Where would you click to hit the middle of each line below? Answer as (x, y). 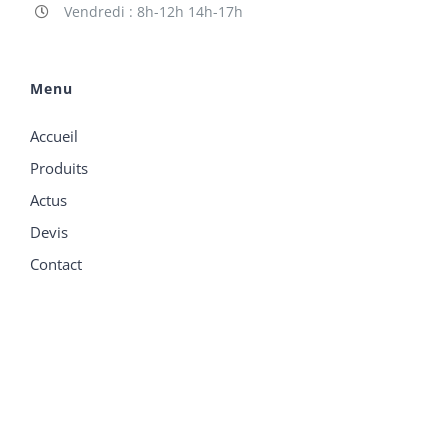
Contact (56, 263)
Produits (59, 167)
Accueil (54, 135)
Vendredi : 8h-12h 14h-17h (153, 11)
